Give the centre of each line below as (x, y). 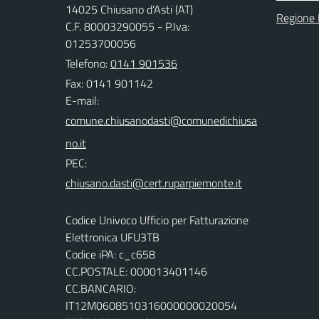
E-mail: (82, 101)
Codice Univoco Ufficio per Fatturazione (157, 220)
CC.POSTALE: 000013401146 (136, 272)
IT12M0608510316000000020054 (151, 306)
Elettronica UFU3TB (113, 237)
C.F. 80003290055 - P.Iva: (127, 27)
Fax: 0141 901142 (109, 84)
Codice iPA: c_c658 (110, 255)
